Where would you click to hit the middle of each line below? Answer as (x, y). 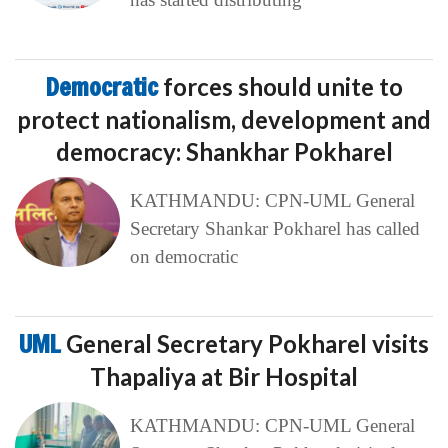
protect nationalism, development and (224, 119)
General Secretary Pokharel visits (247, 343)
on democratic (183, 256)
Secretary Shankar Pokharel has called (274, 228)
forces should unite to (282, 86)
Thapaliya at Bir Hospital (224, 376)
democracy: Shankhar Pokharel (224, 151)
